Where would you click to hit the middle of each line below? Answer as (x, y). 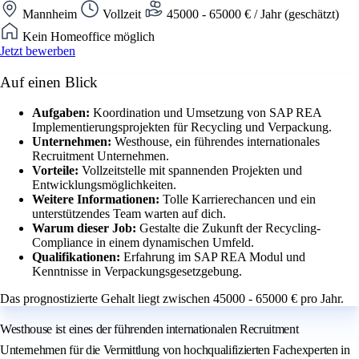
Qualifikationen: (78, 257)
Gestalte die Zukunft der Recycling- (230, 228)
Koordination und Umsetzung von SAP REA (207, 113)
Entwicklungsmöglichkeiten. (104, 185)
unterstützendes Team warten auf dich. (129, 214)
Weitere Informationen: (97, 200)
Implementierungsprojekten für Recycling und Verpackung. (182, 127)
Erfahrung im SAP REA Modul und (214, 257)
